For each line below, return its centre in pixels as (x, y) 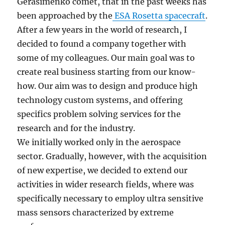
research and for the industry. (76, 128)
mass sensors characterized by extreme (96, 213)
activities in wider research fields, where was (106, 185)
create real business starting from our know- (107, 72)
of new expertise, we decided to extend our (102, 171)
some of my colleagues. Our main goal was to (106, 58)
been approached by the (65, 16)
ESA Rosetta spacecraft (159, 16)
